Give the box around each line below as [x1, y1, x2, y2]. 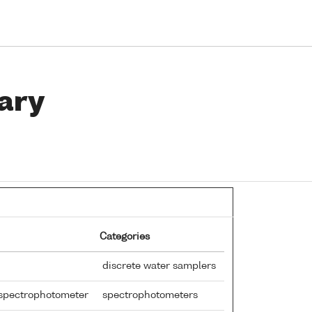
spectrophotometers [100, 290, 198, 300]
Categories [100, 231, 150, 242]
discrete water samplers [100, 260, 216, 271]
